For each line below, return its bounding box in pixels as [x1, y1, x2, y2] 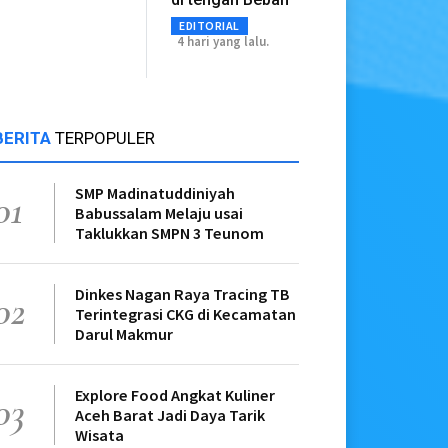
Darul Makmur [75, 323, 174, 344]
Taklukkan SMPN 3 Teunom [75, 222, 265, 243]
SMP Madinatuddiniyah [75, 182, 236, 203]
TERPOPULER [55, 127, 156, 148]
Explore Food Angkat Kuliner [75, 384, 276, 405]
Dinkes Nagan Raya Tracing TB [75, 283, 291, 304]
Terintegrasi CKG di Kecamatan [75, 303, 297, 324]
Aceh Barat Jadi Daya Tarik [75, 404, 266, 425]
